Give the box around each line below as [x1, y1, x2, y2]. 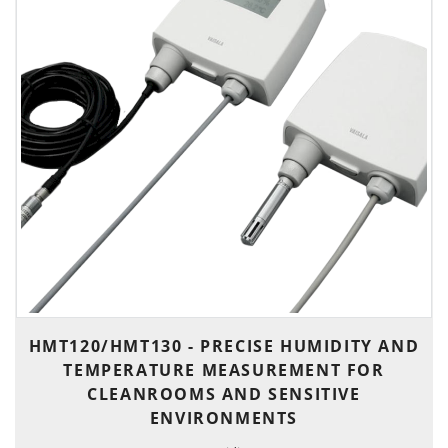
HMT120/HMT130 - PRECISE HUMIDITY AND [28, 334, 420, 357]
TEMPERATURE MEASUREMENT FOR [63, 358, 385, 381]
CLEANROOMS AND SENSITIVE [87, 382, 361, 405]
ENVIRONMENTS [149, 406, 299, 429]
